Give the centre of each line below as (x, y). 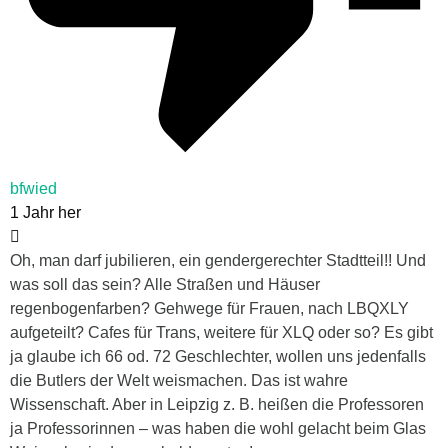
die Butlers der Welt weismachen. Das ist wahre (179, 381)
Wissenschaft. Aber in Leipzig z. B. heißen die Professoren (217, 405)
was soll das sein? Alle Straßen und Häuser (165, 285)
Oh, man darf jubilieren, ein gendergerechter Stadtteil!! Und (218, 261)
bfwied (33, 189)
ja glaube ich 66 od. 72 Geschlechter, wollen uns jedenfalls (218, 357)
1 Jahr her (45, 213)
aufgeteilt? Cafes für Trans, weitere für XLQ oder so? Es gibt (221, 333)
